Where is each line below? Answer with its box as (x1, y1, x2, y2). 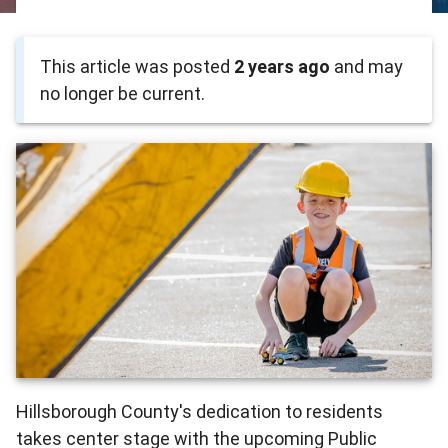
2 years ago (234, 56, 330, 78)
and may (330, 56, 403, 78)
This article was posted (40, 56, 234, 78)
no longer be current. (40, 83, 205, 105)
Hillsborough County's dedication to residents (16, 401, 383, 423)
